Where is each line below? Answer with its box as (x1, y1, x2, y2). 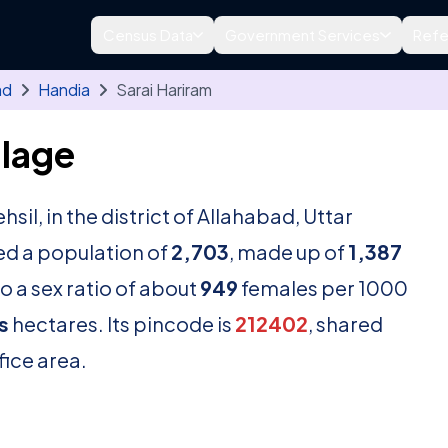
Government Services (225, 25, 381, 44)
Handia (38, 79, 90, 100)
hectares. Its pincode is (9, 311, 235, 336)
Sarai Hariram (116, 79, 212, 100)
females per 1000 (238, 275, 408, 300)
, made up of (229, 239, 348, 264)
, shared (308, 311, 383, 336)
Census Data (102, 25, 193, 44)
